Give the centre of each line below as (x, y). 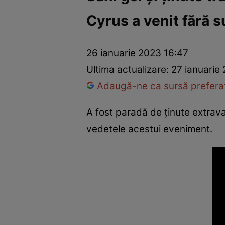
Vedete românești (128, 28)
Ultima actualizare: (129, 70)
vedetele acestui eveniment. (149, 129)
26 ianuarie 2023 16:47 (137, 53)
